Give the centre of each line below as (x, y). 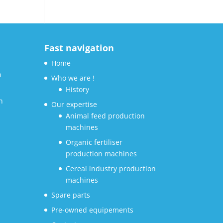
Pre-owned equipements (93, 210)
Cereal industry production (111, 169)
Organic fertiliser (94, 142)
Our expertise (74, 105)
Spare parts (71, 195)
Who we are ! (73, 78)
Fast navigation (79, 48)
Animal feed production (106, 116)
